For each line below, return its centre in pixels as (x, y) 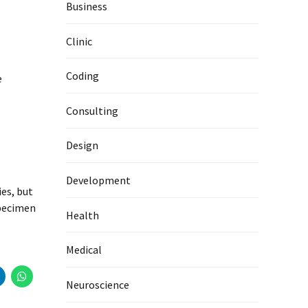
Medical (84, 250)
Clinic (79, 41)
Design (82, 145)
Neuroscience (98, 284)
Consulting (92, 110)
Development (98, 180)
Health (82, 215)
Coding (82, 76)
